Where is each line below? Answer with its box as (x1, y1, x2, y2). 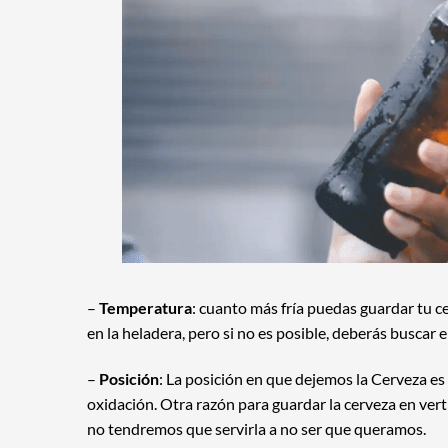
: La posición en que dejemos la (159, 368, 371, 388)
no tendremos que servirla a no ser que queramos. (87, 418, 426, 438)
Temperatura (99, 297, 192, 317)
